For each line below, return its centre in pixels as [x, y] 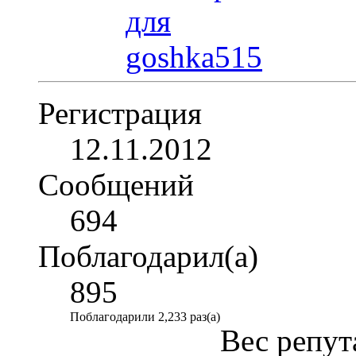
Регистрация [120, 113]
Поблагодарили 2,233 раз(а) [145, 316]
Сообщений [116, 184]
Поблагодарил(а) [148, 256]
